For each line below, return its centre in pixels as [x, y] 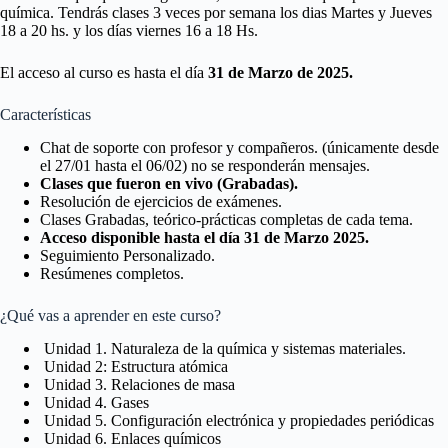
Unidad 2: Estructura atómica [134, 366]
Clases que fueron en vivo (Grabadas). [169, 184]
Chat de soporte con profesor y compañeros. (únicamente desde [239, 148]
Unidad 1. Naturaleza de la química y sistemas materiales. [223, 348]
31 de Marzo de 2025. [280, 73]
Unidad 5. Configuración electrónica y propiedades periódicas [237, 420]
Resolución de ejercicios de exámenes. [161, 202]
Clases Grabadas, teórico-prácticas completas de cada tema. [226, 220]
